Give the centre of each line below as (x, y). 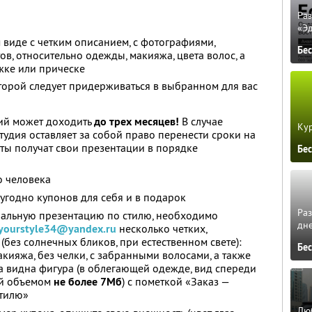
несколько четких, (162, 228)
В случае (201, 121)
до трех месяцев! (136, 122)
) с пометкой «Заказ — (175, 281)
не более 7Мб (88, 282)
